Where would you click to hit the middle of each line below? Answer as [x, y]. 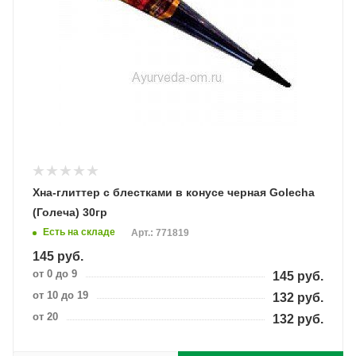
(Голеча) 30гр [70, 212]
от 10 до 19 [60, 295]
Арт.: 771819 [160, 233]
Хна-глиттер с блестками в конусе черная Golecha [174, 192]
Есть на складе [79, 232]
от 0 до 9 [55, 274]
